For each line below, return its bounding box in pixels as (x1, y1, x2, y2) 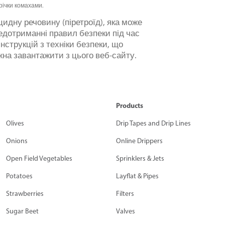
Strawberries (6, 189, 44, 198)
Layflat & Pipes (116, 171, 159, 180)
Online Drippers (116, 136, 163, 145)
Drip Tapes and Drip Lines (116, 119, 191, 128)
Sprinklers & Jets (116, 154, 164, 163)
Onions (6, 136, 28, 145)
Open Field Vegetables (6, 154, 72, 163)
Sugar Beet (6, 206, 39, 215)
